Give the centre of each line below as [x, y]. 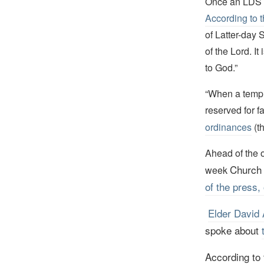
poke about [236, 230]
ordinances [228, 127]
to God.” [221, 67]
